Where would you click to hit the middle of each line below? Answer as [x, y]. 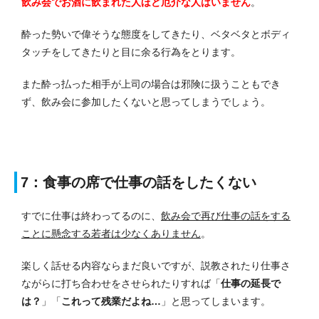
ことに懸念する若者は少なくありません [111, 233]
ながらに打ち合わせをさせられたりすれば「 [121, 283]
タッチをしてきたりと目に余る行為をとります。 [131, 52]
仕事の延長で [251, 283]
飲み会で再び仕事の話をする [226, 215]
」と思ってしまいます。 [216, 301]
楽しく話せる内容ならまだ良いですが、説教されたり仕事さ [156, 265]
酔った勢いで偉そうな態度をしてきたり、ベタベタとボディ [156, 34]
